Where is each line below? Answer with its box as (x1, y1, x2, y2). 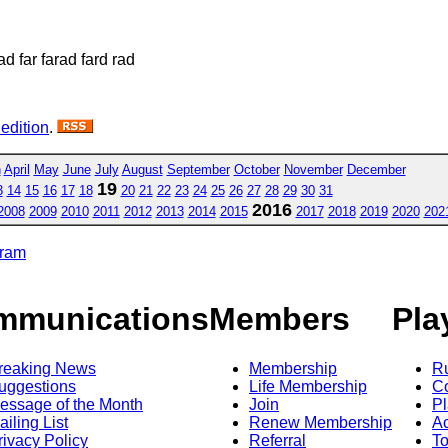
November (283, 161, 343, 177)
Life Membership (249, 377, 367, 395)
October (233, 161, 280, 177)
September (166, 161, 230, 177)
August (121, 161, 163, 177)
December (346, 161, 406, 177)
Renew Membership (249, 413, 392, 431)
